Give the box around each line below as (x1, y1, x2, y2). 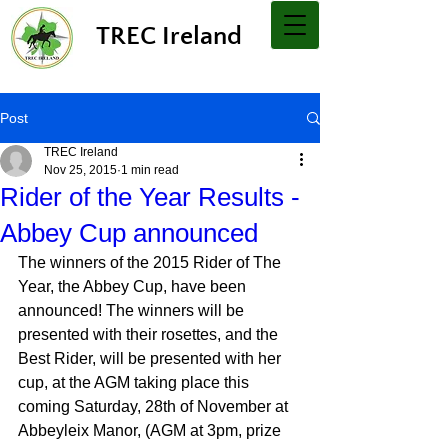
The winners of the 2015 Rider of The (18, 254, 285, 271)
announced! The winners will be (18, 302, 248, 319)
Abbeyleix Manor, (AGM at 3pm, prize (18, 422, 285, 439)
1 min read (121, 163, 179, 177)
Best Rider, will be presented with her (18, 350, 285, 367)
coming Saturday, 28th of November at (18, 398, 292, 415)
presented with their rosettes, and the (18, 326, 282, 343)
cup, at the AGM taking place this (18, 374, 253, 391)
